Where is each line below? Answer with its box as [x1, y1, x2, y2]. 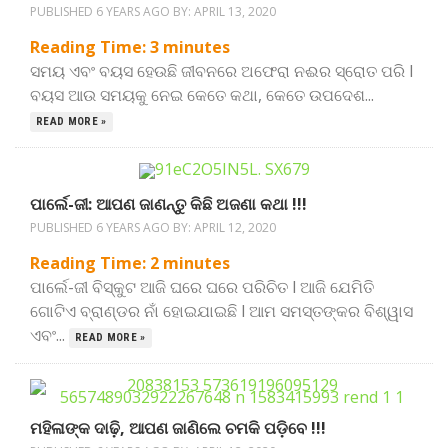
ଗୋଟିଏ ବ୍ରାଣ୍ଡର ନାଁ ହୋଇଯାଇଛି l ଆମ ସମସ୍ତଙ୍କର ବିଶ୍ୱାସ [30, 300, 413, 322]
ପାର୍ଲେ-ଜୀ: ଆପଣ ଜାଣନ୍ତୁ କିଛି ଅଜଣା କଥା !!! [30, 193, 307, 215]
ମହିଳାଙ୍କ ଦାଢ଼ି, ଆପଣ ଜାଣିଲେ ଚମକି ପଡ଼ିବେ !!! [30, 417, 326, 439]
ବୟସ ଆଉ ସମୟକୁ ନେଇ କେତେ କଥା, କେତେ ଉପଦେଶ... [30, 84, 374, 106]
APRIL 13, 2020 [194, 3, 276, 20]
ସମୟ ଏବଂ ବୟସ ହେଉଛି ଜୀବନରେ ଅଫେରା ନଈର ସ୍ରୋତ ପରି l [30, 60, 413, 82]
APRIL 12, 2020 [194, 219, 276, 236]
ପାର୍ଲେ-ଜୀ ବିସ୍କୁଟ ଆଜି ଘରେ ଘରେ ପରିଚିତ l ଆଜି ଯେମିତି [30, 276, 374, 298]
